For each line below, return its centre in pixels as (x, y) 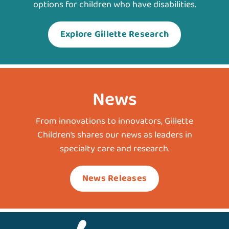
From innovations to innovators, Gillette (114, 121)
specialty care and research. (114, 149)
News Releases (114, 178)
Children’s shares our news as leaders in (114, 135)
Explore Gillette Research (114, 34)
